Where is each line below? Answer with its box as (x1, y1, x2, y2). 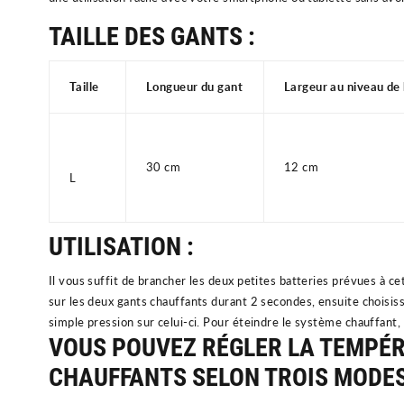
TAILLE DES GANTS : (48, 21, 255, 51)
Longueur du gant (145, 78, 243, 94)
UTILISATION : (48, 231, 194, 262)
